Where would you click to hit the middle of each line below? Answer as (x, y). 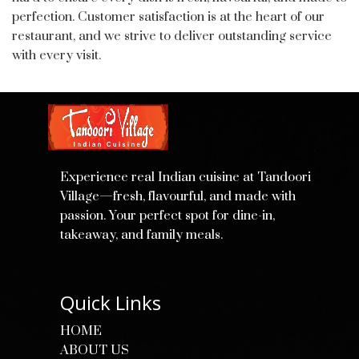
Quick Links (111, 303)
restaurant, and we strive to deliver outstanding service (172, 36)
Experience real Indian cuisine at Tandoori (186, 177)
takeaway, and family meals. (141, 235)
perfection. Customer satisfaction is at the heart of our (168, 17)
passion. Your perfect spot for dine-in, (167, 216)
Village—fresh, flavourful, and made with (178, 196)
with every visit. (56, 55)
